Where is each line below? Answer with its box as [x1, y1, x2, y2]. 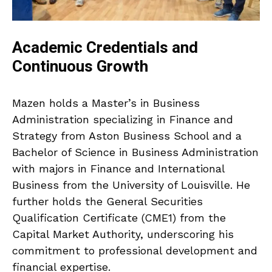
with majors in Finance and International [12, 161, 225, 175]
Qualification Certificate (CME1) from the [12, 211, 226, 224]
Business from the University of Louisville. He [12, 178, 250, 191]
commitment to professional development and [12, 243, 257, 257]
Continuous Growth [12, 55, 148, 78]
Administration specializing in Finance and [12, 112, 233, 126]
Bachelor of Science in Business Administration [12, 145, 259, 158]
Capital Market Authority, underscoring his [12, 227, 234, 240]
